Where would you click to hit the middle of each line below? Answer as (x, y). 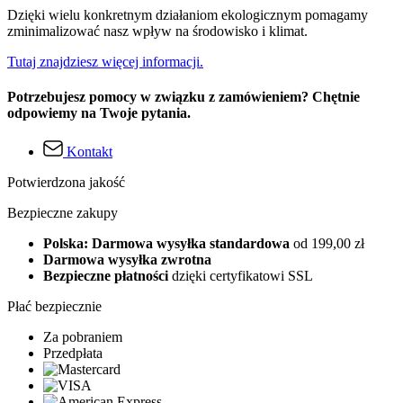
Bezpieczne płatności (106, 276)
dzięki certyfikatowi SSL (241, 276)
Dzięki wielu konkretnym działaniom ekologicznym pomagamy (188, 14)
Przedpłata (73, 354)
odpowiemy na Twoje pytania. (99, 112)
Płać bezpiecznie (54, 307)
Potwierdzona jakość (66, 183)
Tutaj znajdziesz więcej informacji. (105, 61)
